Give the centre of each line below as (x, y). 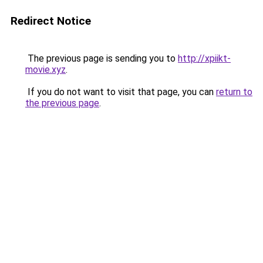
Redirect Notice (51, 21)
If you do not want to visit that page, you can (121, 92)
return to (234, 92)
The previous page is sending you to (102, 58)
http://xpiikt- (204, 58)
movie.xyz (45, 70)
